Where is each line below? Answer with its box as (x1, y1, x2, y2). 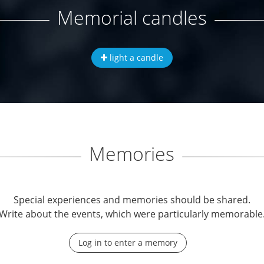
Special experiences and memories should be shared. (14, 193, 250, 206)
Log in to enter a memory (78, 237, 177, 248)
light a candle (107, 52, 163, 63)
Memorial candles (57, 5, 207, 30)
